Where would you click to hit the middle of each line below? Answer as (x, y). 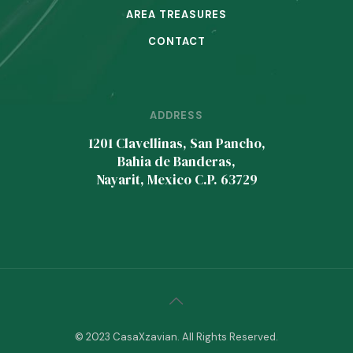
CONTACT (176, 41)
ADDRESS (176, 115)
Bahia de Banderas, (176, 162)
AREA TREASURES (176, 15)
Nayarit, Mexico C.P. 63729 (176, 180)
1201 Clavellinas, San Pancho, (176, 143)
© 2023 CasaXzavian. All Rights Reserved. (176, 337)
